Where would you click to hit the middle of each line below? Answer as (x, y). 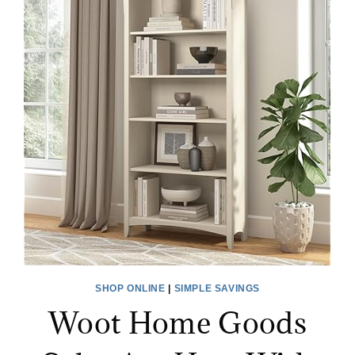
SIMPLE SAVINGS (217, 289)
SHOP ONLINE (130, 289)
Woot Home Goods (177, 323)
